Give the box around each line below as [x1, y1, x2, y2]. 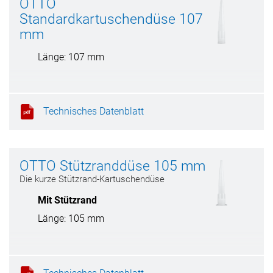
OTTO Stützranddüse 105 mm [19, 158, 205, 174]
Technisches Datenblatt [43, 105, 144, 117]
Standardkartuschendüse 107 [19, 11, 203, 27]
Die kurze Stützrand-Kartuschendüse [19, 174, 165, 185]
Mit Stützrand [38, 194, 97, 206]
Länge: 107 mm [38, 51, 104, 63]
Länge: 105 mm [38, 213, 104, 224]
